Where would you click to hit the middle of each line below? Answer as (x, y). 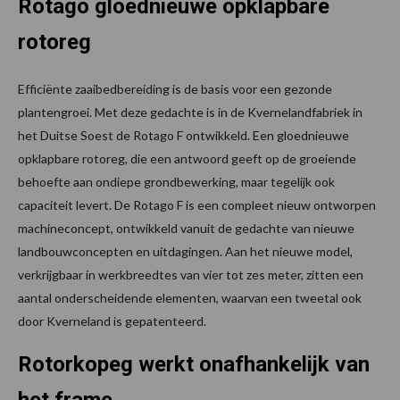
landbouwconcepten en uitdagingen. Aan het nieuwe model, (185, 252)
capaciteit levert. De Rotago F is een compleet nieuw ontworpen (197, 205)
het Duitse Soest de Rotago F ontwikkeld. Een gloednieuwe (183, 136)
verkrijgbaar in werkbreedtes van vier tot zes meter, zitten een (191, 275)
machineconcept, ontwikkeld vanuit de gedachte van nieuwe (186, 229)
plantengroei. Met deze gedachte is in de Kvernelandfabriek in (190, 112)
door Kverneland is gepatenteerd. (112, 321)
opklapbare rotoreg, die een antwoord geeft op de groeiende (187, 159)
